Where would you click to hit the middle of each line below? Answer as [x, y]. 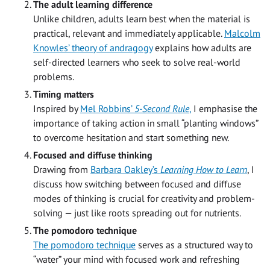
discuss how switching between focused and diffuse [137, 184]
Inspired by [57, 108]
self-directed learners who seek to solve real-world [137, 62]
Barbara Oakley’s [125, 169]
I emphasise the [224, 108]
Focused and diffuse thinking [93, 155]
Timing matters [64, 94]
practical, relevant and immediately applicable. [129, 33]
